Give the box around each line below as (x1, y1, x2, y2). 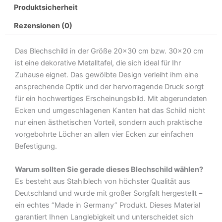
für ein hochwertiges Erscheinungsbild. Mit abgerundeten (15, 94, 207, 103)
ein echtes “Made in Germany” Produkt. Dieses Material (15, 201, 200, 210)
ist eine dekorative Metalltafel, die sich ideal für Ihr (15, 58, 181, 67)
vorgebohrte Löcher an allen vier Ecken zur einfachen (15, 129, 194, 139)
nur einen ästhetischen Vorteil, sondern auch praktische (15, 117, 202, 127)
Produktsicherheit (13, 2, 78, 12)
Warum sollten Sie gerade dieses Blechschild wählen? (15, 165, 203, 174)
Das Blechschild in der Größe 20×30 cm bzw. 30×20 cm (15, 46, 204, 55)
